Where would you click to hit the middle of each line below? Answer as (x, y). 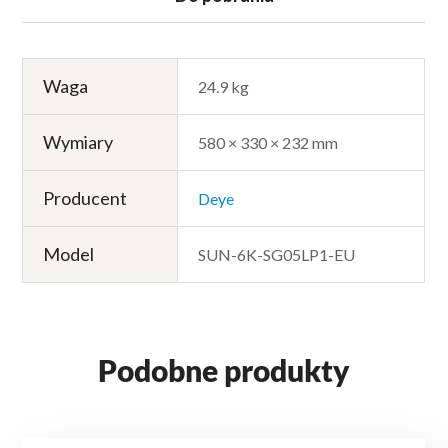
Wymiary (78, 142)
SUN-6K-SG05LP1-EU (277, 255)
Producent (85, 198)
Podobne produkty (224, 370)
